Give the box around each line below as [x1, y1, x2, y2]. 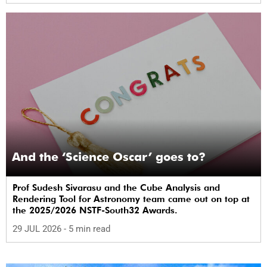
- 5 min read [64, 223, 110, 235]
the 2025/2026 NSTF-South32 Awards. [13, 204, 178, 216]
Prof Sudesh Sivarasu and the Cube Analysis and [13, 182, 220, 193]
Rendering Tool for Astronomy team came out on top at [13, 193, 250, 204]
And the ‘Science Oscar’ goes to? [12, 149, 206, 164]
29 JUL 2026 [13, 223, 64, 235]
